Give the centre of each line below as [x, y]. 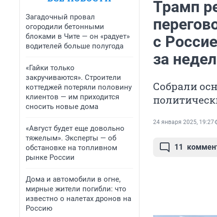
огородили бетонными [65, 27]
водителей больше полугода [75, 46]
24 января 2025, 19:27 [184, 122]
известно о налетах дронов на [78, 199]
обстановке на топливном [71, 148]
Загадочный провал [60, 17]
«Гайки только [50, 68]
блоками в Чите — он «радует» [78, 36]
